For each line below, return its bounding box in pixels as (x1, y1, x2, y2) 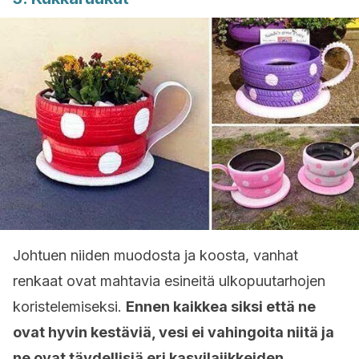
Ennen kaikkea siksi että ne (126, 298, 316, 315)
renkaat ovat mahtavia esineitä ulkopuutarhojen (13, 272, 325, 289)
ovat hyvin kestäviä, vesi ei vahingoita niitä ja (13, 324, 334, 341)
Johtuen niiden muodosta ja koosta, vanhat (13, 247, 298, 264)
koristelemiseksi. (13, 298, 126, 315)
